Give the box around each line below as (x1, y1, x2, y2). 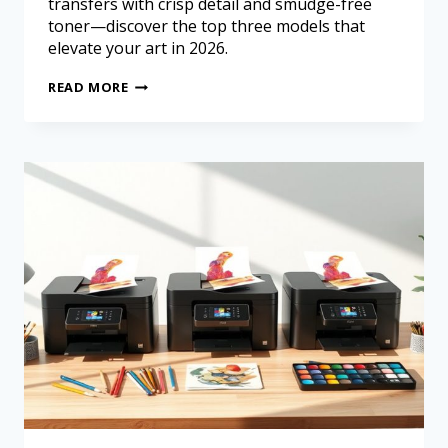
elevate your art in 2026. (48, 37, 228, 60)
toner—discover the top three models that (48, 15, 365, 38)
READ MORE (48, 78, 129, 97)
